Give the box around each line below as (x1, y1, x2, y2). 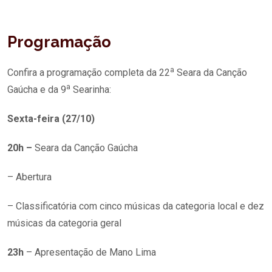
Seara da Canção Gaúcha (35, 141, 138, 154)
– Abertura (7, 171, 52, 183)
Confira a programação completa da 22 (7, 66, 170, 78)
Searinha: (70, 83, 111, 95)
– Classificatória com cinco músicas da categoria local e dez (7, 200, 264, 212)
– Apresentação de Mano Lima (24, 246, 156, 258)
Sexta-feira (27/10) (7, 112, 95, 124)
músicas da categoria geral (7, 217, 121, 229)
